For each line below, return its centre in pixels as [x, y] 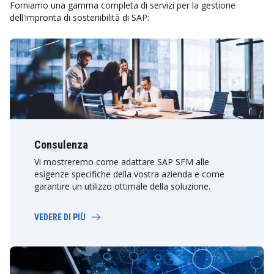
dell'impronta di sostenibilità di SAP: [80, 17]
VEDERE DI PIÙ [60, 217]
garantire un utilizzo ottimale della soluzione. [122, 186]
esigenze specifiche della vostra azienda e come [129, 174]
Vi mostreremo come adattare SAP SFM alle [122, 162]
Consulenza [61, 145]
